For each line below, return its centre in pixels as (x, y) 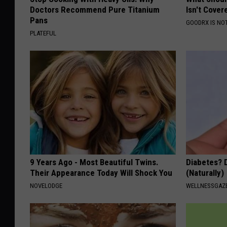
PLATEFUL (43, 33)
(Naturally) (205, 173)
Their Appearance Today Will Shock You (101, 173)
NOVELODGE (46, 185)
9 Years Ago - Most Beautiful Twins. (94, 162)
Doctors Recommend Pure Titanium (95, 9)
